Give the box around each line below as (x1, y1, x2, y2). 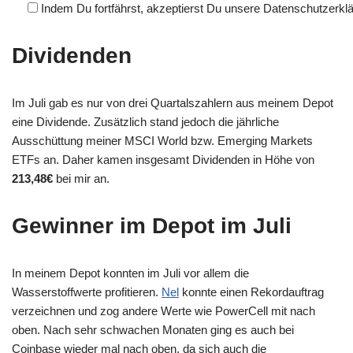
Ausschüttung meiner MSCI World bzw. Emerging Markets (12, 133, 313, 147)
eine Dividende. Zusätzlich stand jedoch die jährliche (12, 114, 279, 128)
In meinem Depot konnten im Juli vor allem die (12, 266, 249, 280)
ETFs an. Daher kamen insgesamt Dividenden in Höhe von (12, 152, 314, 166)
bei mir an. (53, 171, 110, 185)
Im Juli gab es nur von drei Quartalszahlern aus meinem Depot (12, 95, 333, 110)
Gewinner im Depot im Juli (12, 213, 292, 238)
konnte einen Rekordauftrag (179, 284, 324, 299)
